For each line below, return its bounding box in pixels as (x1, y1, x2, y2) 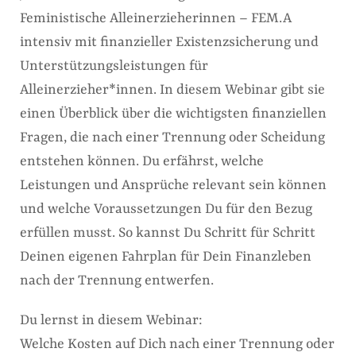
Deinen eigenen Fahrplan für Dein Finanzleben (20, 249, 311, 265)
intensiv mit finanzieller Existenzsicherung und (20, 34, 319, 50)
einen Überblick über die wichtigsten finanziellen (20, 106, 327, 122)
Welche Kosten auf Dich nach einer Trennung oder (20, 336, 335, 352)
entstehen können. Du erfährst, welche (20, 153, 264, 169)
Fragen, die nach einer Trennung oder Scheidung (20, 130, 325, 145)
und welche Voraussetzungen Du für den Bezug (20, 201, 312, 217)
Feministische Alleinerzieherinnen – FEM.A (20, 10, 291, 26)
